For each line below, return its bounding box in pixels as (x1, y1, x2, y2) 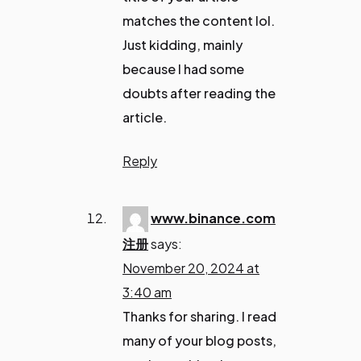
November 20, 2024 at (122, 259, 259, 277)
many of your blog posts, (122, 332, 276, 350)
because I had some (122, 60, 244, 77)
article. (122, 108, 167, 126)
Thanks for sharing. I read (122, 308, 276, 326)
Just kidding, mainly (122, 35, 243, 53)
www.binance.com (151, 209, 276, 226)
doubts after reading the (122, 84, 276, 102)
